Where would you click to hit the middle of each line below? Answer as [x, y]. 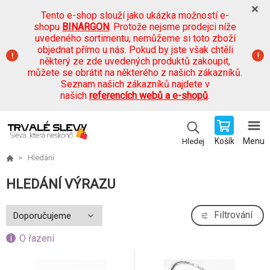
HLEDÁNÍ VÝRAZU [61, 184]
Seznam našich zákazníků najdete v [135, 84]
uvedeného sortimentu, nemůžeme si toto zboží [135, 38]
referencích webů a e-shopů [149, 96]
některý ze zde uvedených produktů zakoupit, [135, 61]
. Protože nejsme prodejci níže [173, 27]
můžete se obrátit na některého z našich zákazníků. [135, 73]
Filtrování [233, 215]
